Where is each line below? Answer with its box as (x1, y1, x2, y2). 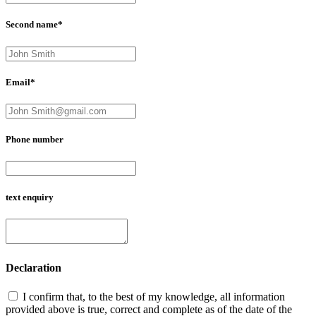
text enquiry (6, 191, 54, 202)
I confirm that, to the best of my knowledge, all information (23, 291, 285, 303)
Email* (6, 76, 35, 87)
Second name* (6, 19, 63, 30)
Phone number (6, 134, 63, 145)
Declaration (6, 261, 61, 274)
